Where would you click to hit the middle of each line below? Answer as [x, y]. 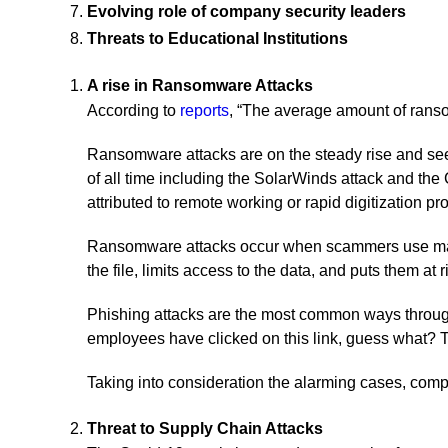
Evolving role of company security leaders [246, 11]
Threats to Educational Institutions [217, 38]
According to [133, 110]
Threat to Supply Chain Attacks [205, 428]
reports [204, 110]
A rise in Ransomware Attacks [200, 85]
